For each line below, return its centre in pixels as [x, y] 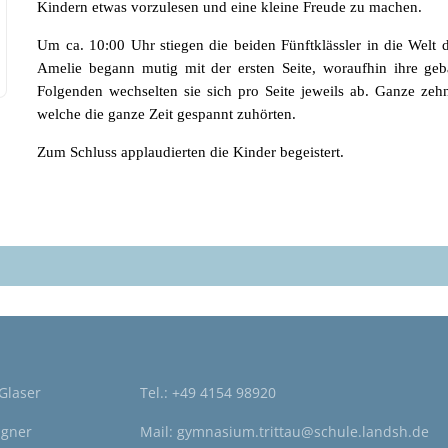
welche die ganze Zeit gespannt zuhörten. [167, 114]
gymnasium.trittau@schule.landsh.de [302, 431]
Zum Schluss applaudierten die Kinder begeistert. [191, 152]
